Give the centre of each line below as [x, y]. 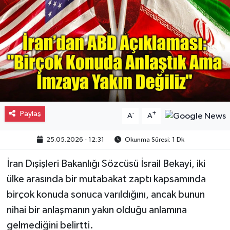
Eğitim [42, 71]
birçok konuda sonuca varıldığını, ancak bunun [106, 194]
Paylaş [30, 113]
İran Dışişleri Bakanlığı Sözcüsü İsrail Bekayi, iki [106, 164]
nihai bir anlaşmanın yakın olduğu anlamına [97, 210]
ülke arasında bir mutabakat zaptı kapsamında [106, 179]
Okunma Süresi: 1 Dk [154, 140]
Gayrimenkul [54, 18]
